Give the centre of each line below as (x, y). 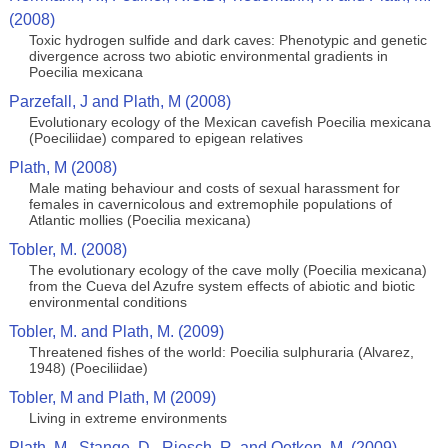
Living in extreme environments (127, 418)
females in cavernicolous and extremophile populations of (210, 204)
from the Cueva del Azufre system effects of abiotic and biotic (221, 286)
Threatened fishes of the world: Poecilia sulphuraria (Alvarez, (221, 352)
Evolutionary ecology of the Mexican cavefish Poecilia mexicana (229, 122)
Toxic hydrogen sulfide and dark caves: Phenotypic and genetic (227, 40)
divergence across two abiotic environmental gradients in (208, 56)
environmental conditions (107, 302)
